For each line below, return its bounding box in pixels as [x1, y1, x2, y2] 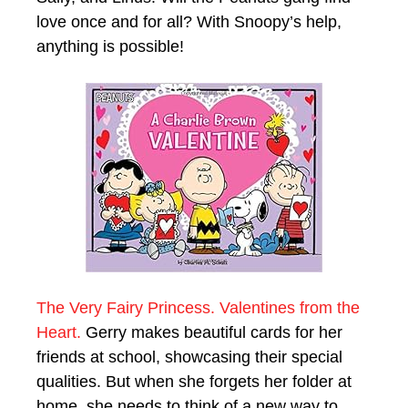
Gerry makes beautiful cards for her [81, 322, 342, 342]
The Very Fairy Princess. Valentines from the [36, 298, 360, 317]
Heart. [36, 322, 81, 342]
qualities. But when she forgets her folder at [36, 372, 352, 391]
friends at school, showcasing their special [36, 347, 342, 366]
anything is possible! [36, 36, 184, 56]
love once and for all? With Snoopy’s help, [36, 12, 342, 31]
